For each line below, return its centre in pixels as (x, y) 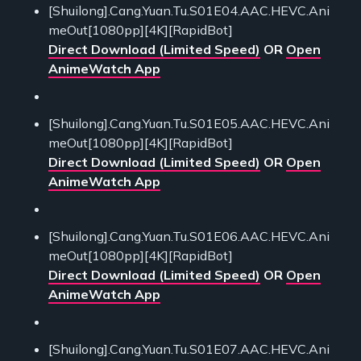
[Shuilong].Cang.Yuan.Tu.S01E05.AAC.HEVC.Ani (189, 123)
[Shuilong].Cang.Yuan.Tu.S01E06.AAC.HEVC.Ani (189, 236)
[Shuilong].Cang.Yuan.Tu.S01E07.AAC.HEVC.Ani (189, 349)
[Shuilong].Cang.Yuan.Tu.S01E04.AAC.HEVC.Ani (189, 10)
